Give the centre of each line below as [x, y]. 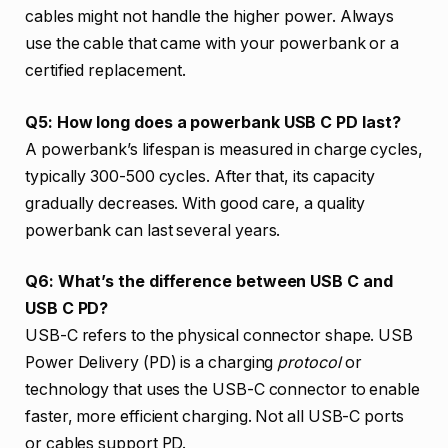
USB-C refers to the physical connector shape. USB [219, 336]
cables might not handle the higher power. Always [210, 16]
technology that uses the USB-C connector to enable [223, 390]
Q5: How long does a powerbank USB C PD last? [213, 122]
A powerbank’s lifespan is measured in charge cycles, [224, 149]
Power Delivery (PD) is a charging [151, 363]
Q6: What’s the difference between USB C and [209, 282]
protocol [309, 363]
